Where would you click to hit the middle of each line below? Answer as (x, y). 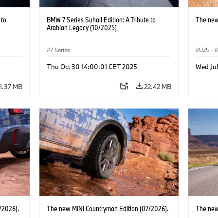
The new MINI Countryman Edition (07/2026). (107, 208)
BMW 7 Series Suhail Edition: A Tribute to (101, 19)
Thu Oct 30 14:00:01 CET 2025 (92, 66)
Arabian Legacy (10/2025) (82, 27)
